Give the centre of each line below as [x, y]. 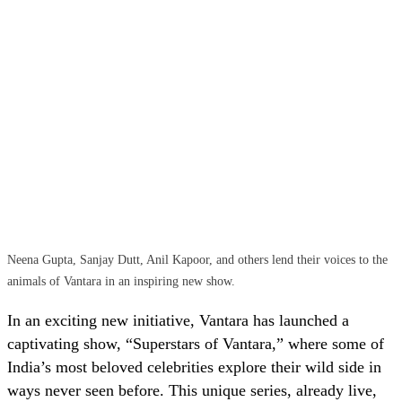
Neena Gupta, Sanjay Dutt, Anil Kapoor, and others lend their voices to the [197, 260]
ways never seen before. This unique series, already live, [192, 391]
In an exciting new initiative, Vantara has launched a [178, 321]
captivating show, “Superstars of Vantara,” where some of [196, 344]
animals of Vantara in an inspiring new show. [121, 282]
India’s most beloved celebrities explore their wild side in [194, 367]
